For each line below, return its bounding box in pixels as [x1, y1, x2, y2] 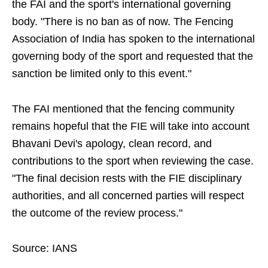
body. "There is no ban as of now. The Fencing [12, 16, 233, 28]
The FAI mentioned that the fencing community [12, 103, 234, 115]
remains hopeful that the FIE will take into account [12, 120, 249, 132]
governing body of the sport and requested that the [12, 50, 253, 62]
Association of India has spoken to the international [12, 33, 255, 45]
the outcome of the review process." [12, 207, 182, 219]
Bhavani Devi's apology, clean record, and [12, 138, 212, 150]
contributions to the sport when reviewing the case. [12, 155, 254, 167]
